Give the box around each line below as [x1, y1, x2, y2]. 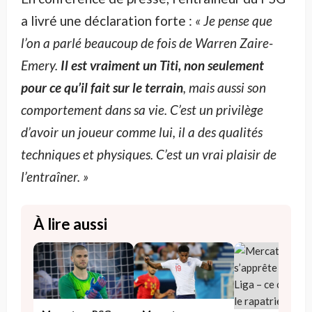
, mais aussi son [183, 79, 266, 96]
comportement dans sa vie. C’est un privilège [21, 102, 263, 118]
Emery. [21, 57, 61, 74]
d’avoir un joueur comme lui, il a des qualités [21, 124, 263, 141]
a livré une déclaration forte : [21, 13, 195, 29]
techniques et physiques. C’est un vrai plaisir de [21, 146, 276, 163]
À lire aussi [33, 214, 107, 234]
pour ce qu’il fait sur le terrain [21, 79, 183, 96]
